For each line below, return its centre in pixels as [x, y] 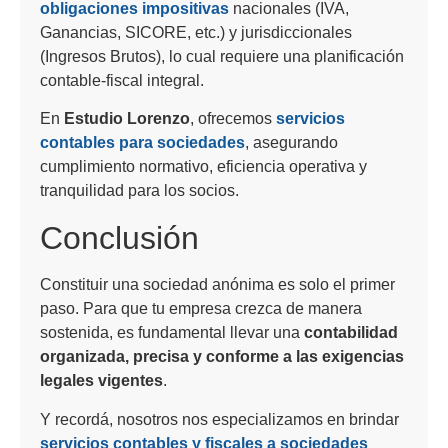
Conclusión [119, 238]
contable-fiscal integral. [122, 80]
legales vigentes [101, 381]
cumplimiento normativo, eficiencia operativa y [203, 167]
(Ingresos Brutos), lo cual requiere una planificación [222, 56]
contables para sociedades [142, 143]
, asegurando [291, 143]
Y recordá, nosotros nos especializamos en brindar [219, 419]
